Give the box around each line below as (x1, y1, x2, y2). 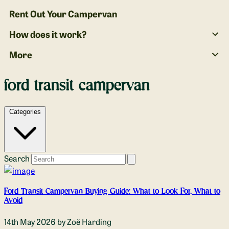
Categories (9, 107, 41, 116)
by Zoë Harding (56, 216, 111, 227)
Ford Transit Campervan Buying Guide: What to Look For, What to (4, 187, 220, 196)
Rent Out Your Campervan (9, 7, 117, 20)
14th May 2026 (4, 216, 56, 227)
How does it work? (9, 28, 87, 41)
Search (4, 152, 30, 164)
